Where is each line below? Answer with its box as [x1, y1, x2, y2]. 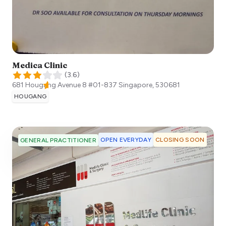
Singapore [119, 80, 152, 89]
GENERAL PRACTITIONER [20, 136, 96, 144]
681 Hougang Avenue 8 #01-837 [12, 80, 117, 89]
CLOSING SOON [155, 136, 205, 143]
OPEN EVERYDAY [100, 136, 151, 143]
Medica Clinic [12, 60, 67, 70]
